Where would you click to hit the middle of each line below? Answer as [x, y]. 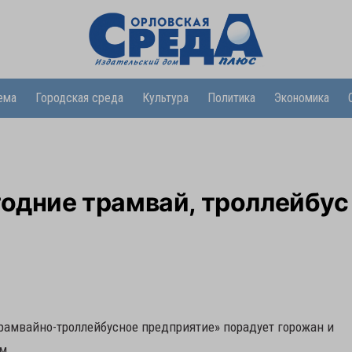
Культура [165, 98]
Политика [231, 98]
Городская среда [79, 98]
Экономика [301, 98]
